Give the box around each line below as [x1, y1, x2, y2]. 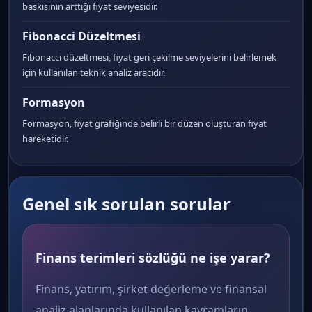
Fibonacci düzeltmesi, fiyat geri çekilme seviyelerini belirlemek [22, 51, 276, 63]
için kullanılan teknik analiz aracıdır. [22, 66, 165, 79]
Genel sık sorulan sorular [22, 192, 231, 215]
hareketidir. [22, 132, 68, 145]
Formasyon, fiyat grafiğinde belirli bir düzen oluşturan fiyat [22, 117, 267, 130]
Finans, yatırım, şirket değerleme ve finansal [36, 281, 267, 297]
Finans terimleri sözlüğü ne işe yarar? [36, 249, 270, 266]
